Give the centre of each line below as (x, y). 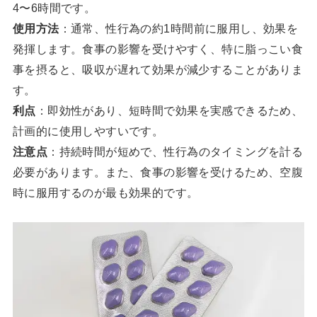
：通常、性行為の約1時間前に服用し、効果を (179, 29)
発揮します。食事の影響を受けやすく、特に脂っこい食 (158, 49)
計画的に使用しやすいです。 (88, 131)
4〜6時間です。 (54, 8)
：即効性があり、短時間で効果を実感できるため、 (169, 111)
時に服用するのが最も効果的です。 (105, 193)
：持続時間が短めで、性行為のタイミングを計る (175, 152)
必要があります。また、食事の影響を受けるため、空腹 (158, 172)
